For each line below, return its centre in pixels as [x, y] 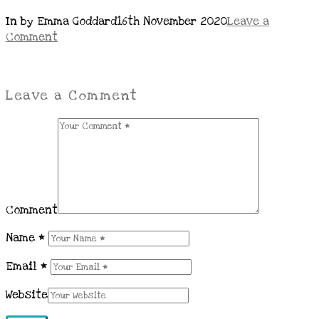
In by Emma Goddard [61, 22]
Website [27, 295]
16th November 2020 [172, 22]
